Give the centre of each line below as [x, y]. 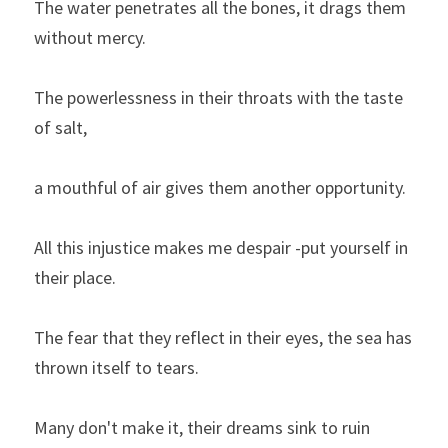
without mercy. [90, 38]
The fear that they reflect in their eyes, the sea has [223, 338]
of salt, [60, 128]
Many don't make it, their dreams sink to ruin [202, 428]
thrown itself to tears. [116, 368]
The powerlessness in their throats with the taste [218, 98]
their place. [75, 278]
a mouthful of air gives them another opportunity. [220, 188]
